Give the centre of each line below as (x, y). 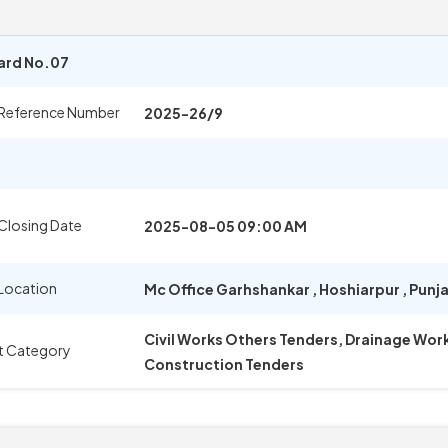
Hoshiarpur (359, 289)
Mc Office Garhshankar (228, 289)
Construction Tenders (224, 364)
